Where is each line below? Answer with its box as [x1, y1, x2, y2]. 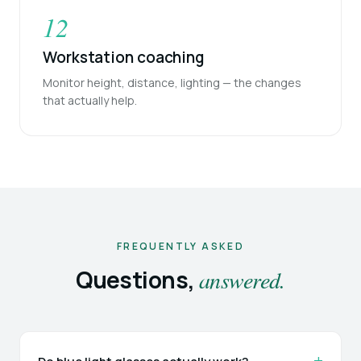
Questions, [76, 264, 199, 296]
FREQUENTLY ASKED [116, 239, 245, 254]
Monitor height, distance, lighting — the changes [43, 75, 301, 91]
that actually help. [43, 93, 137, 109]
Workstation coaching [43, 47, 205, 68]
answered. [198, 264, 285, 296]
